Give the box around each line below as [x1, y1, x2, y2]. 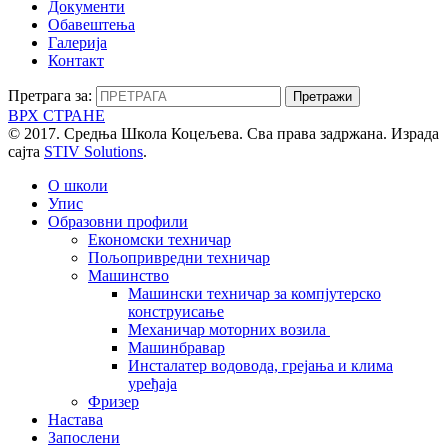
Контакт [48, 51, 104, 69]
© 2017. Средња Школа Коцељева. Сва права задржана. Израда [8, 124, 439, 142]
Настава [48, 410, 103, 428]
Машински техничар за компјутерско [128, 284, 381, 302]
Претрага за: [8, 86, 92, 104]
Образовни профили [48, 212, 188, 230]
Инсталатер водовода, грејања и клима [128, 356, 393, 374]
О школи [48, 176, 108, 194]
